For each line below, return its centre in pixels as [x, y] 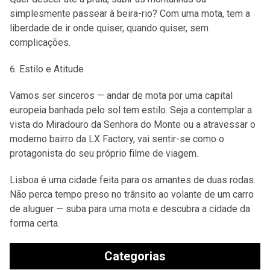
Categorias [135, 256]
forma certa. [35, 223]
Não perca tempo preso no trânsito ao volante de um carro [132, 194]
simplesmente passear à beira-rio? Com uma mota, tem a [130, 14]
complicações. [40, 42]
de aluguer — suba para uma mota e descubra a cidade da [130, 209]
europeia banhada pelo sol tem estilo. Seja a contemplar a [131, 110]
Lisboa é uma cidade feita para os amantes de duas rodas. [133, 180]
